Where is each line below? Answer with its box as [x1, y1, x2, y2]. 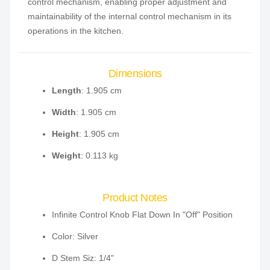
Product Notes [102, 192, 168, 204]
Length [52, 86, 81, 96]
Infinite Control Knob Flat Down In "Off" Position [52, 210, 233, 220]
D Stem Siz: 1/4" [52, 253, 114, 263]
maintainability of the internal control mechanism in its [28, 11, 231, 22]
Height [52, 129, 79, 139]
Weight [52, 151, 81, 161]
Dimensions [108, 67, 162, 80]
